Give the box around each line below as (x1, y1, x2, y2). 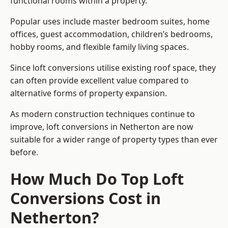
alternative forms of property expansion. (10, 88, 167, 99)
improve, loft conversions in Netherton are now (10, 121, 193, 133)
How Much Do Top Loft (10, 168, 184, 190)
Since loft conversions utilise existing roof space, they (10, 62, 216, 74)
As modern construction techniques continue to (10, 108, 195, 120)
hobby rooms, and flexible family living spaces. (10, 41, 189, 53)
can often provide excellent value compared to (10, 75, 189, 87)
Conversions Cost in (10, 187, 161, 209)
